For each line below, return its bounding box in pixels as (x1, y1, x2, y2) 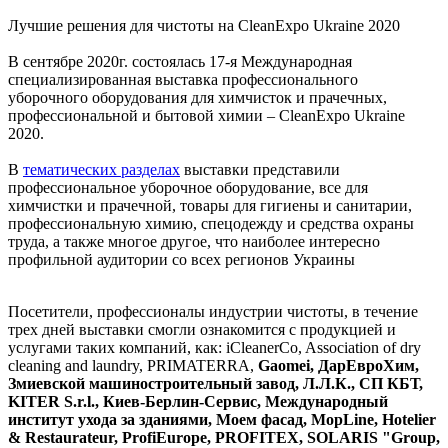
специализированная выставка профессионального (8, 70, 358, 88)
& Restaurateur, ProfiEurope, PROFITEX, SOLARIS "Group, (8, 428, 440, 446)
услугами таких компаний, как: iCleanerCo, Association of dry (8, 338, 421, 356)
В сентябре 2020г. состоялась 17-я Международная (8, 52, 352, 70)
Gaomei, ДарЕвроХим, (258, 356, 419, 374)
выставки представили (180, 160, 340, 178)
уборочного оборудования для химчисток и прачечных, (8, 88, 387, 106)
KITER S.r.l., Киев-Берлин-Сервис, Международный (8, 392, 388, 410)
